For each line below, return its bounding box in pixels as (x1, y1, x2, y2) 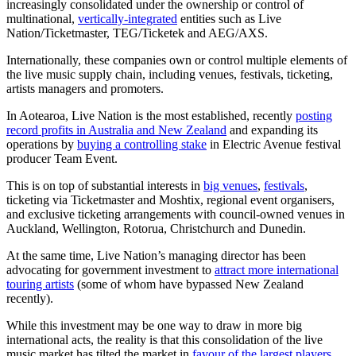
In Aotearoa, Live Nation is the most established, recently (6, 108, 296, 122)
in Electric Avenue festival (207, 137, 341, 151)
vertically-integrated (78, 11, 177, 25)
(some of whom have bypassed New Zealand (74, 277, 304, 291)
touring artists (6, 277, 74, 291)
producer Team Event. (6, 151, 118, 165)
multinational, (6, 11, 78, 25)
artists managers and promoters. (6, 81, 164, 95)
